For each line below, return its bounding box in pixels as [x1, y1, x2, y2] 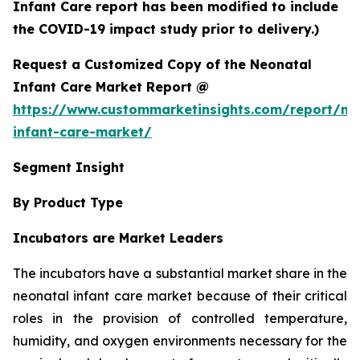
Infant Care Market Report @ [13, 78, 209, 95]
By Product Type [13, 194, 123, 211]
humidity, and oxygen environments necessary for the [13, 332, 347, 349]
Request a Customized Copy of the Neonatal [13, 55, 312, 72]
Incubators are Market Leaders [13, 229, 223, 246]
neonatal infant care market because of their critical [13, 287, 347, 304]
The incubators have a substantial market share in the [13, 264, 347, 281]
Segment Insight [13, 158, 125, 175]
